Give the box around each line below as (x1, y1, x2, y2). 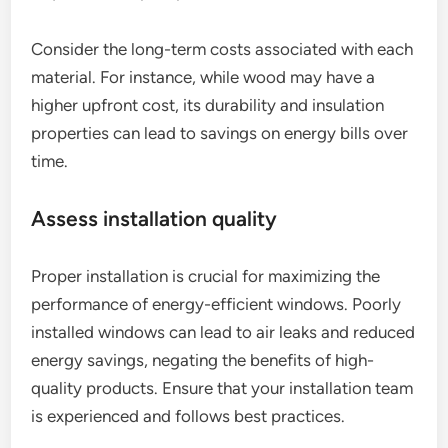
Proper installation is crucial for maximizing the (31, 266, 381, 287)
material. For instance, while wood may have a (31, 67, 376, 88)
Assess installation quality (31, 206, 278, 232)
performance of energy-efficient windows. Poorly (31, 294, 402, 315)
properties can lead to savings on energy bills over (31, 123, 409, 144)
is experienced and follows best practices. (31, 406, 346, 427)
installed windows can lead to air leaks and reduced (31, 322, 416, 343)
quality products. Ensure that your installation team (31, 378, 414, 399)
